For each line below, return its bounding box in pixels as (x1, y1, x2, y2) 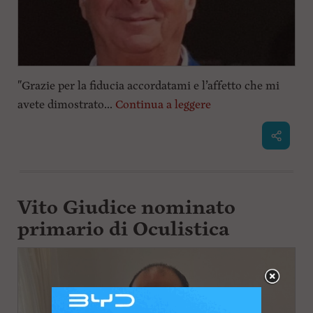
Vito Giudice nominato (17, 195, 235, 221)
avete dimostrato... (17, 97, 115, 113)
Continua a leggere (115, 97, 211, 113)
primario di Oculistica (17, 217, 229, 243)
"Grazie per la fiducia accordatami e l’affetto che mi (17, 78, 279, 94)
